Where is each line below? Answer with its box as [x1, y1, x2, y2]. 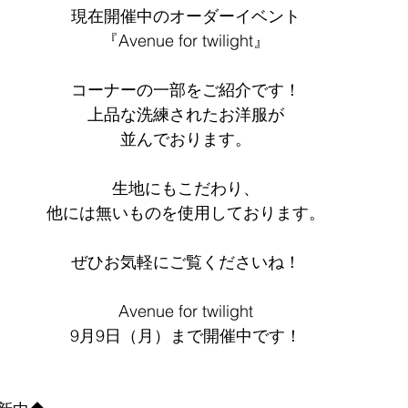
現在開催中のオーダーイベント [71, 5, 301, 26]
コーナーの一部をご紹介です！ [71, 79, 301, 100]
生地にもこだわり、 [112, 178, 260, 199]
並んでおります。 [120, 128, 251, 149]
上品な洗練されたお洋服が [87, 104, 284, 125]
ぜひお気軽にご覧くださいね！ [71, 251, 301, 272]
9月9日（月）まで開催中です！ [70, 325, 301, 346]
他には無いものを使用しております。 [46, 202, 325, 223]
